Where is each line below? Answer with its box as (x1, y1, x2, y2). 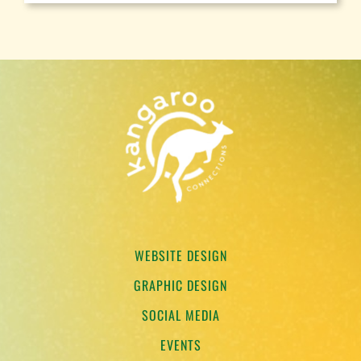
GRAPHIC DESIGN (134, 275, 227, 295)
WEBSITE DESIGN (134, 245, 227, 265)
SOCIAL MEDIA (141, 305, 220, 325)
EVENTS (160, 334, 201, 355)
